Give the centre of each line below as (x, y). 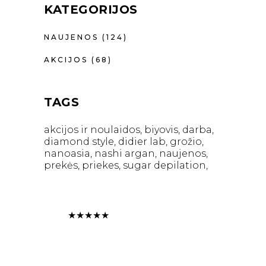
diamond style (79, 141)
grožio (186, 141)
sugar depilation (164, 165)
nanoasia (67, 153)
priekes (100, 165)
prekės (61, 165)
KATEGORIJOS (91, 9)
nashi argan (125, 153)
